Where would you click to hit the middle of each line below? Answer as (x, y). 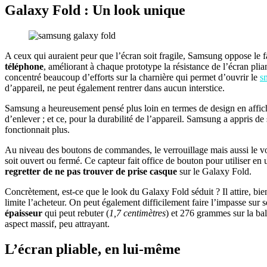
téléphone (24, 66)
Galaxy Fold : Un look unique (95, 10)
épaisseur (24, 213)
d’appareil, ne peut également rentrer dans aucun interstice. (115, 88)
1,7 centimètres (137, 213)
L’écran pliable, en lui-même (93, 249)
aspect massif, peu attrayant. (57, 223)
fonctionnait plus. (37, 129)
